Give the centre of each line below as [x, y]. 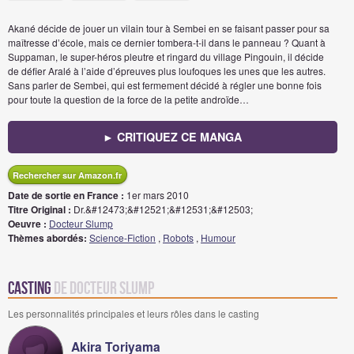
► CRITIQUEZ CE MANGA [173, 137]
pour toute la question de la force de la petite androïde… [128, 99]
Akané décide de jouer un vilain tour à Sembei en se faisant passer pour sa [169, 28]
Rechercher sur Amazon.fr [67, 175]
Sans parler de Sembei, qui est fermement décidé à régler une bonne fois [165, 85]
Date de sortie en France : [66, 195]
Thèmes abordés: [47, 238]
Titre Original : [40, 209]
